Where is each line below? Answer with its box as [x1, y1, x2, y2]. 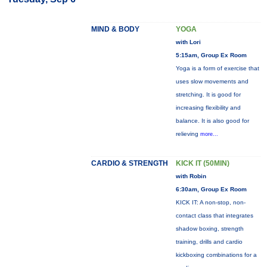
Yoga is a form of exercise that [175, 65, 259, 72]
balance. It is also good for [175, 117, 249, 124]
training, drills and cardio [175, 238, 243, 245]
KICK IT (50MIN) [175, 159, 229, 167]
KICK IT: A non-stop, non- [175, 199, 246, 206]
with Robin [175, 173, 206, 179]
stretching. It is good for [175, 91, 241, 98]
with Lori [175, 39, 201, 45]
